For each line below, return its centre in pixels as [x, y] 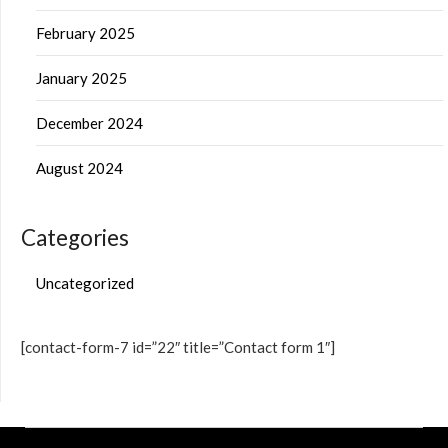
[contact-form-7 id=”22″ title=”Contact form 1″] [178, 347]
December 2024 [89, 123]
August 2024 [79, 168]
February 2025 [85, 33]
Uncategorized [85, 283]
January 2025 [81, 78]
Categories [75, 237]
